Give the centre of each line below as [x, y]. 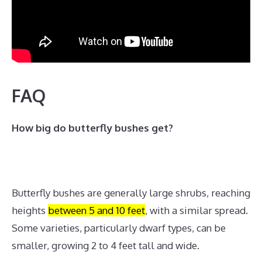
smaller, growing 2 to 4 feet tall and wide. [106, 245]
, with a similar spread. [196, 210]
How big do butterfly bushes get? [92, 127]
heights [30, 210]
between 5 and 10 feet [96, 210]
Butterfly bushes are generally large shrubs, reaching [131, 192]
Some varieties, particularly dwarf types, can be [119, 227]
